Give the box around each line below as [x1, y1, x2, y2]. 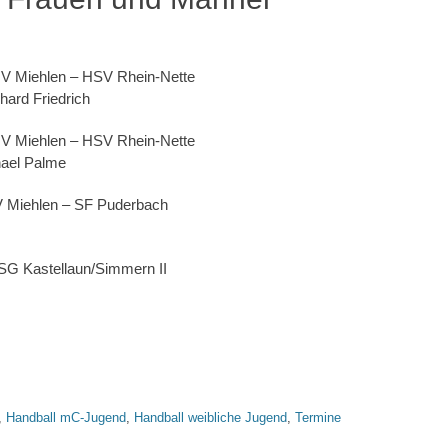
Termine [295, 409, 341, 425]
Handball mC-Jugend [6, 409, 126, 425]
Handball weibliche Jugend [134, 409, 287, 425]
